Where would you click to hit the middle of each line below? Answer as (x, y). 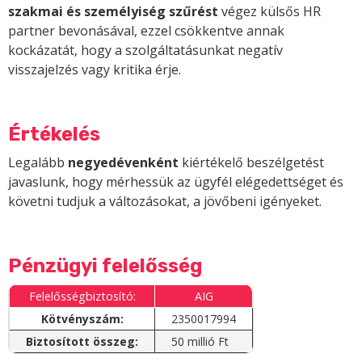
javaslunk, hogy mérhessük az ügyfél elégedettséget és (176, 182)
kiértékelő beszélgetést (251, 163)
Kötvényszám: (82, 319)
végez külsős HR (269, 12)
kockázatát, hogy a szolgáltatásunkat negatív (145, 51)
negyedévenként (123, 163)
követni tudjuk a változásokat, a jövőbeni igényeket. (165, 202)
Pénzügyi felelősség (105, 266)
